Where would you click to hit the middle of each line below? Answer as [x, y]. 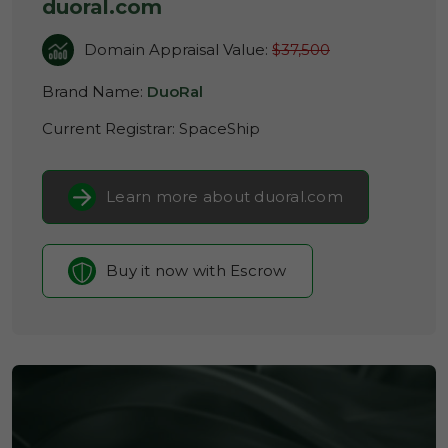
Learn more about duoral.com [224, 196]
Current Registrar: [110, 128]
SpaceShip [219, 128]
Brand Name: [94, 91]
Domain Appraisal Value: [178, 49]
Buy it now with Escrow [196, 270]
